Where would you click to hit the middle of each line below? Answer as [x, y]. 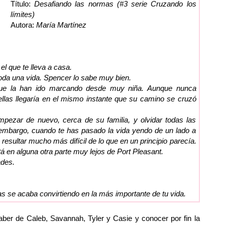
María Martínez [60, 25]
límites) [22, 14]
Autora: [22, 25]
